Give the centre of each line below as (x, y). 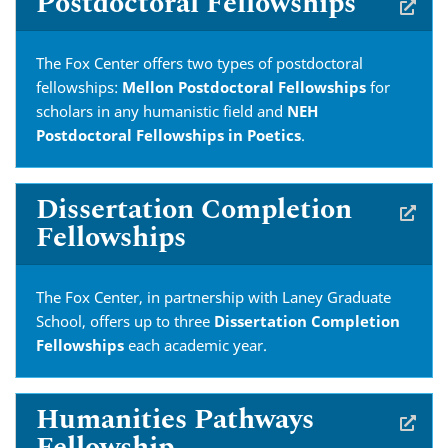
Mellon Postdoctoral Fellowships (244, 87)
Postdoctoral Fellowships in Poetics (168, 135)
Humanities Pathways (175, 419)
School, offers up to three (125, 321)
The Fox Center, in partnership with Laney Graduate (213, 297)
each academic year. (195, 345)
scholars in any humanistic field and (161, 111)
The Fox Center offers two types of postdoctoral (199, 63)
